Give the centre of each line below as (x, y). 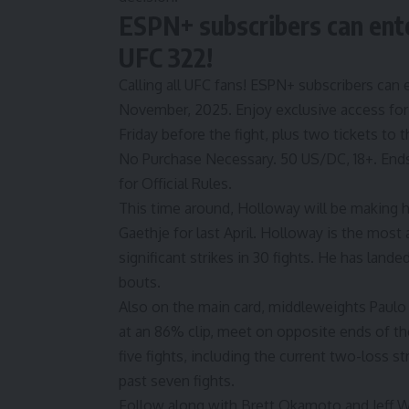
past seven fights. (177, 381)
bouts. (140, 283)
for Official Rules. (175, 184)
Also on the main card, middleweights (244, 307)
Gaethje (144, 233)
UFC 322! (166, 58)
